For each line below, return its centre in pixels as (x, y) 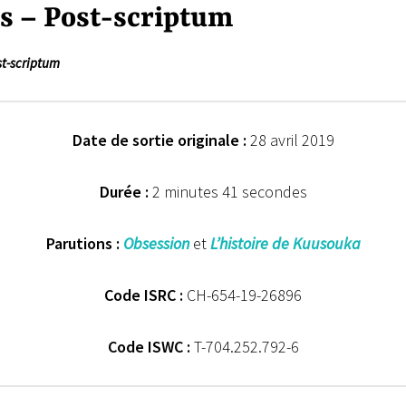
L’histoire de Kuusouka (285, 244)
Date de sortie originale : (159, 140)
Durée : (124, 192)
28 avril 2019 (290, 140)
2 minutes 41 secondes (227, 192)
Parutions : (82, 244)
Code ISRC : (144, 295)
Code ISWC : (149, 346)
